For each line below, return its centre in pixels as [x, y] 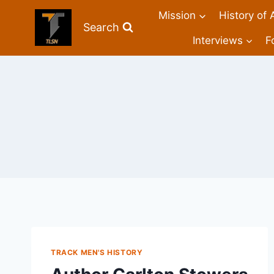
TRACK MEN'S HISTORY [97, 252]
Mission [177, 16]
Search [101, 28]
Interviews [217, 40]
